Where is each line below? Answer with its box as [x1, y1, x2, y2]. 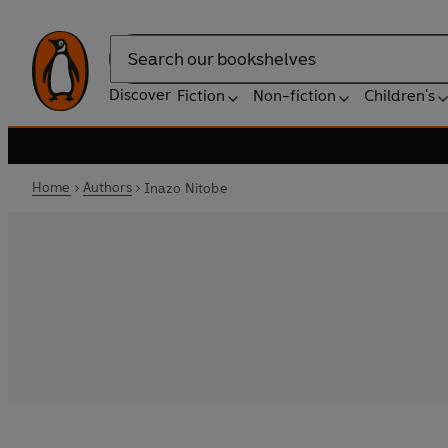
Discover [109, 85, 171, 104]
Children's [364, 86, 435, 105]
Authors [82, 179, 132, 196]
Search [109, 59, 159, 79]
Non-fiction [253, 86, 336, 105]
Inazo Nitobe [143, 179, 228, 197]
